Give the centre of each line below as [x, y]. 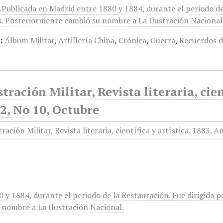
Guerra [163, 40]
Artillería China [87, 40]
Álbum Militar [30, 40]
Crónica [133, 40]
